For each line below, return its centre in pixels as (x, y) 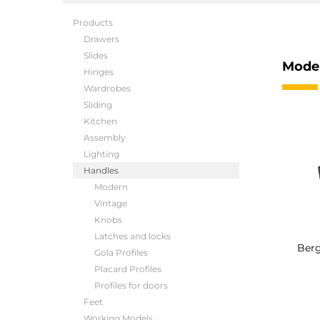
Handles (101, 170)
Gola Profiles (121, 252)
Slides (96, 55)
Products (93, 22)
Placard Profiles (128, 269)
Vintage (111, 203)
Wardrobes (107, 88)
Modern (111, 187)
